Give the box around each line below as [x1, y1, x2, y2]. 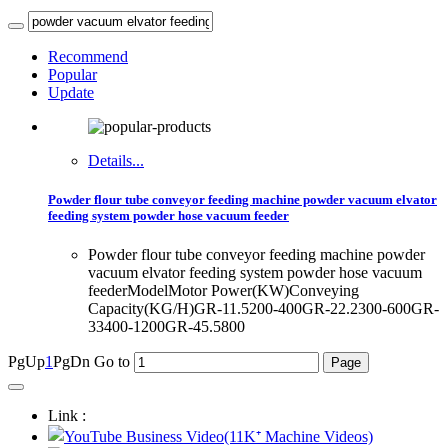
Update [48, 84, 94, 101]
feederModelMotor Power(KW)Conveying [88, 282, 359, 300]
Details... [88, 152, 144, 169]
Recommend [48, 48, 128, 65]
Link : [48, 407, 86, 425]
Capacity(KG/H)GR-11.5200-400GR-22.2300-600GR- [88, 300, 439, 318]
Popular [48, 66, 97, 83]
